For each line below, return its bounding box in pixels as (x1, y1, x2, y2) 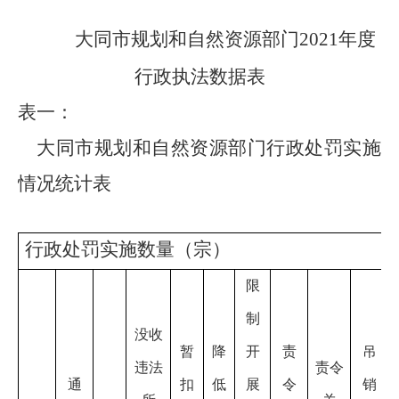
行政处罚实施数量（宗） (25, 239, 232, 260)
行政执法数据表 (134, 66, 265, 87)
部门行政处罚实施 (228, 137, 382, 159)
